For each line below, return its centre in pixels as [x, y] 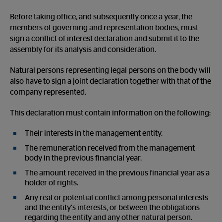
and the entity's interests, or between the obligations [112, 208]
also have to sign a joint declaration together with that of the [111, 81]
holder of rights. [52, 183]
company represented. [48, 92]
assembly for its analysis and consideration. [83, 50]
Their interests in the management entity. [94, 133]
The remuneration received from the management [110, 148]
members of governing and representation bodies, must [104, 28]
